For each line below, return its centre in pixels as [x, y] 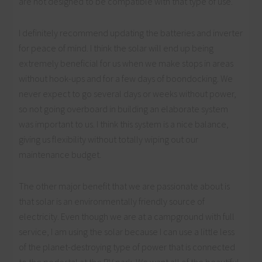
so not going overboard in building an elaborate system [124, 109]
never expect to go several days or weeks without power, [128, 94]
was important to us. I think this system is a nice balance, [124, 124]
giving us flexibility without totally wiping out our [109, 139]
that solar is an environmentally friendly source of [112, 201]
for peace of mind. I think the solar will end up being [116, 48]
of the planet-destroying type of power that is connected [127, 247]
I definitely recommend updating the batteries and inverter [131, 33]
